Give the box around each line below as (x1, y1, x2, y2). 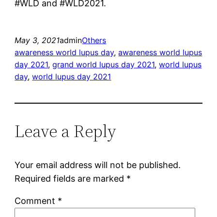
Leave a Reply (15, 119, 117, 143)
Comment (15, 195, 58, 206)
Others (82, 35, 107, 45)
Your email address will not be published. (15, 159, 181, 170)
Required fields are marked (15, 173, 127, 184)
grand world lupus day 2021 (52, 59, 155, 69)
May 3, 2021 (15, 35, 60, 45)
